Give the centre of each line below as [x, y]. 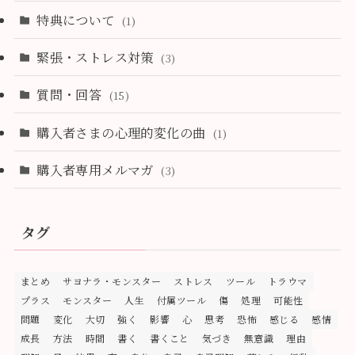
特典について [77, 19]
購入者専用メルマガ [97, 169]
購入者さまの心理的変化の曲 [123, 132]
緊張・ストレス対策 [97, 57]
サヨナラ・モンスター [112, 281]
